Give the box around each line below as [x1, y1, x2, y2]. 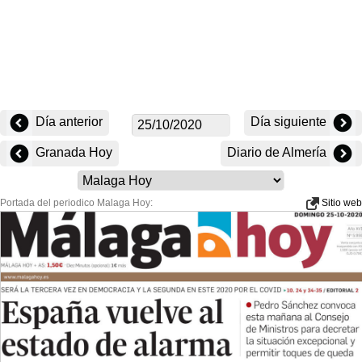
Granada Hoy [32, 145, 112, 160]
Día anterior [32, 115, 103, 129]
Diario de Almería [227, 145, 330, 160]
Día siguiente [250, 115, 330, 129]
